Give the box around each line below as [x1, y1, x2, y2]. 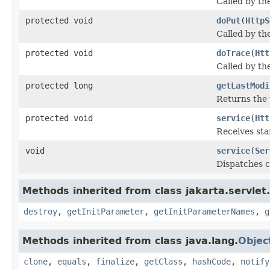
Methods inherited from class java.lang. [22, 234, 238, 246]
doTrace [216, 48, 250, 58]
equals [57, 256, 86, 266]
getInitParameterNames [154, 206, 255, 216]
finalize [96, 256, 134, 266]
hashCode [192, 256, 231, 266]
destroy [24, 206, 57, 216]
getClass [144, 256, 183, 266]
